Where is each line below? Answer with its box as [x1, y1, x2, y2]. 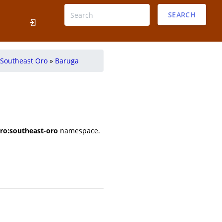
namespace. [58, 126, 100, 135]
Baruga [55, 56, 79, 65]
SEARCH [167, 10, 196, 19]
